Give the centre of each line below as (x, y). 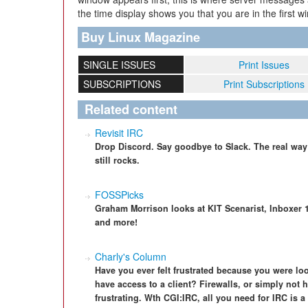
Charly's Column (131, 256)
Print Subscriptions (264, 84)
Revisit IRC (119, 133)
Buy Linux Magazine (141, 37)
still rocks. (117, 160)
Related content (131, 109)
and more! (116, 222)
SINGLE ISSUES (119, 65)
